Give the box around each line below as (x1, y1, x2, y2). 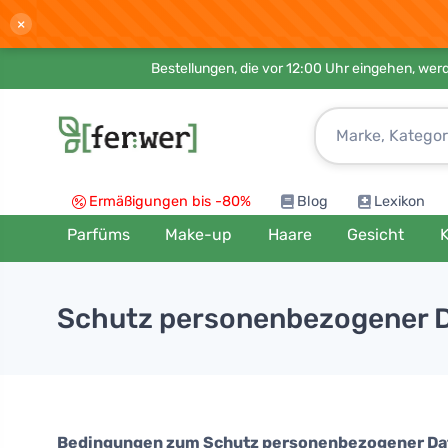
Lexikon (374, 193, 425, 210)
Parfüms (66, 225, 130, 244)
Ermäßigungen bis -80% (89, 193, 251, 210)
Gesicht (347, 225, 405, 244)
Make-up (165, 225, 233, 244)
